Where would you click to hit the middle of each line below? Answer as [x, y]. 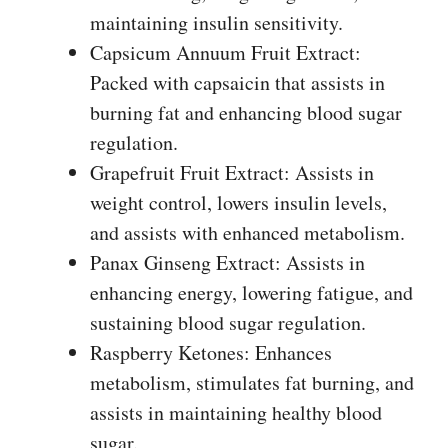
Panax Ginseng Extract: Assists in [227, 262]
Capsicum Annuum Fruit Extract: [225, 52]
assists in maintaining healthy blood [236, 412]
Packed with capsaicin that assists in [237, 82]
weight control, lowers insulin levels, [238, 202]
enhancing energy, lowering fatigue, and [251, 292]
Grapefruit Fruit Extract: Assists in [232, 172]
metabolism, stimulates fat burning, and [252, 382]
